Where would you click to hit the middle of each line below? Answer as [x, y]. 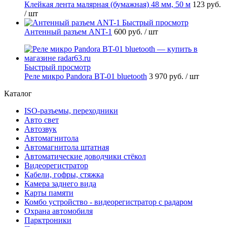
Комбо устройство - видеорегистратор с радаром [108, 202]
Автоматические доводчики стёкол [85, 156]
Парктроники [48, 220]
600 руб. [129, 31]
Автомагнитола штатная [67, 147]
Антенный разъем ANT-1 [68, 31]
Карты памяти [49, 193]
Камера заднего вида [60, 183]
